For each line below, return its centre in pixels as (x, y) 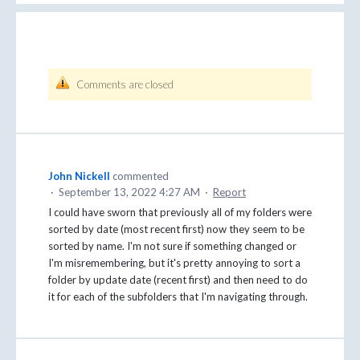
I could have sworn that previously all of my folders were (180, 212)
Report (229, 192)
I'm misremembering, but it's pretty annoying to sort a (174, 262)
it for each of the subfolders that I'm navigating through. (178, 296)
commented (141, 176)
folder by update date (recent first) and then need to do (178, 279)
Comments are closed (125, 84)
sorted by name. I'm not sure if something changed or (172, 245)
